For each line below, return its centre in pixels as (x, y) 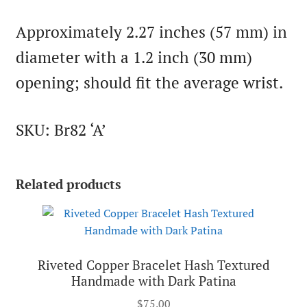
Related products (68, 184)
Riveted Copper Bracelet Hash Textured (153, 265)
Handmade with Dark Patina (153, 280)
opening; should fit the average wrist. (149, 82)
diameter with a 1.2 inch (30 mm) (134, 57)
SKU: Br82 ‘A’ (61, 130)
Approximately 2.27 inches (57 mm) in (151, 32)
